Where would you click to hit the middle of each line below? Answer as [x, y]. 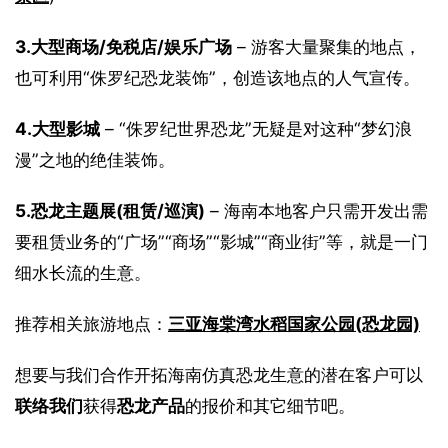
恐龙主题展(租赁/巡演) [118, 210]
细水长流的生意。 [83, 272]
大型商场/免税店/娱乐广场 [131, 46]
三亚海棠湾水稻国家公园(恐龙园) [294, 323]
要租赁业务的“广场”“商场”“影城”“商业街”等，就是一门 [221, 241]
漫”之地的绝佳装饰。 [95, 159]
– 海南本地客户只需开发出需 [316, 210]
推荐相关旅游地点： [91, 323]
